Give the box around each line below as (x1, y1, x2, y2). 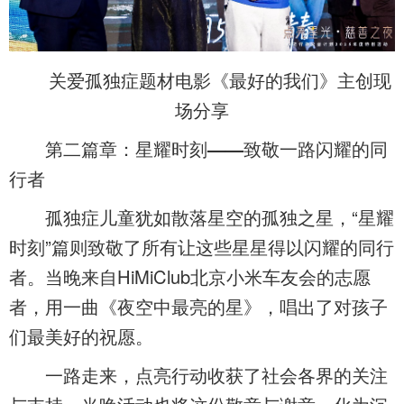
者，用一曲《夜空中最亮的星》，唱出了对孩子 (9, 292, 388, 319)
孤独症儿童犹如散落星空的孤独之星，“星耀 (9, 203, 394, 230)
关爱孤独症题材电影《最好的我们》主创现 (13, 66, 391, 93)
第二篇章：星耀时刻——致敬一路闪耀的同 (45, 134, 388, 161)
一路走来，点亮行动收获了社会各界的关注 (9, 361, 388, 388)
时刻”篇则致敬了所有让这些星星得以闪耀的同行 (9, 233, 394, 260)
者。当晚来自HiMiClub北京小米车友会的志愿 (9, 262, 371, 289)
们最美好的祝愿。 (9, 322, 153, 349)
